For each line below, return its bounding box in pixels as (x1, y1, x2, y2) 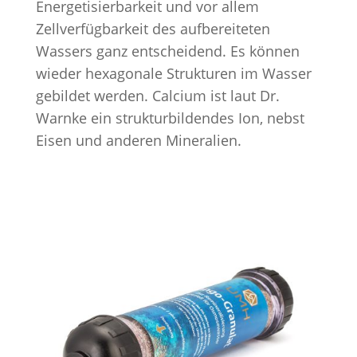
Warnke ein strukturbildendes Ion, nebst (35, 108, 304, 127)
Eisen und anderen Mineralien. (35, 131, 241, 150)
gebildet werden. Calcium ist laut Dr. (35, 86, 280, 105)
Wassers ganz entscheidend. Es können (35, 41, 300, 61)
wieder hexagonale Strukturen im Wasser (35, 64, 312, 83)
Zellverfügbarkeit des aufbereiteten (35, 19, 270, 38)
